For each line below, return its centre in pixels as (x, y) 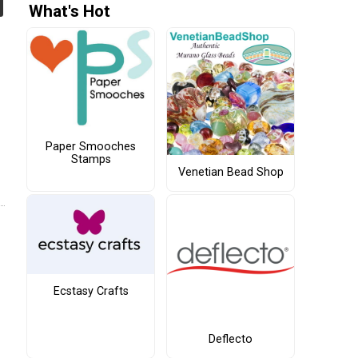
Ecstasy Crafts (91, 291)
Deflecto (231, 340)
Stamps (91, 159)
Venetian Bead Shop (231, 173)
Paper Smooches (91, 146)
